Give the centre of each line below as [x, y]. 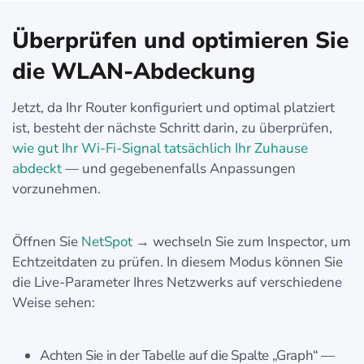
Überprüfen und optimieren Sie [180, 40]
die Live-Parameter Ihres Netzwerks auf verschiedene [177, 282]
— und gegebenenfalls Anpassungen [179, 168]
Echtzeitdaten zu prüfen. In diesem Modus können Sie [178, 262]
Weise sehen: [54, 302]
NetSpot [107, 241]
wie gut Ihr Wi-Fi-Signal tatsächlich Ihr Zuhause [160, 148]
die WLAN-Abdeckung [134, 71]
